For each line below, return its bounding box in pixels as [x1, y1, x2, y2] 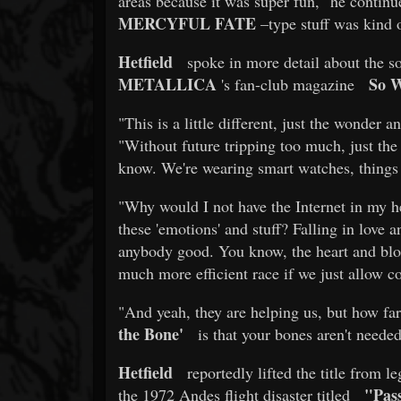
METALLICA [118, 72, 217, 96]
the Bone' [118, 321, 183, 346]
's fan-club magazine [217, 73, 354, 95]
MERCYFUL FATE [118, 11, 256, 35]
